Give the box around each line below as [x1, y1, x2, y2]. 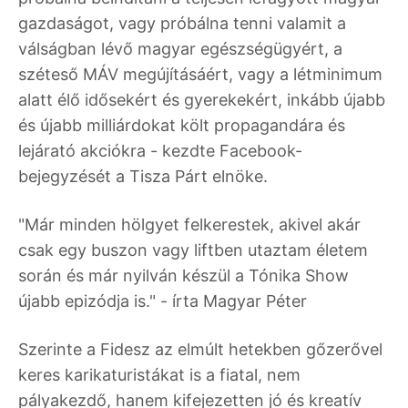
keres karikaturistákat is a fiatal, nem [18, 364, 301, 384]
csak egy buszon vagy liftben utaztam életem [18, 240, 368, 260]
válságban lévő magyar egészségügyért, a [18, 38, 342, 58]
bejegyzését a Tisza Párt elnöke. [18, 166, 268, 186]
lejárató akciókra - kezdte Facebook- [18, 140, 302, 160]
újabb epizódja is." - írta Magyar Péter [18, 291, 307, 311]
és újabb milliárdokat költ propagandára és [18, 115, 345, 135]
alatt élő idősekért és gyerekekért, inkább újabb [18, 89, 385, 109]
